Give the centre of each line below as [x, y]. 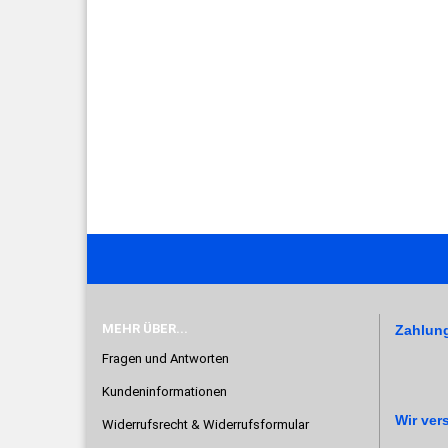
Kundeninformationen [164, 391]
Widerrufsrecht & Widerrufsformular [205, 424]
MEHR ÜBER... [145, 328]
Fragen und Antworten [165, 358]
